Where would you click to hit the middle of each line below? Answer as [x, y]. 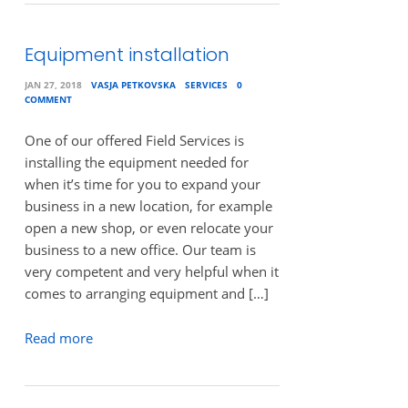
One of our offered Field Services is [134, 141]
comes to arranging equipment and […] [146, 294]
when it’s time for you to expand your [142, 184]
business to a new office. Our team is [140, 250]
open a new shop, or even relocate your [148, 228]
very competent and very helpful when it [151, 272]
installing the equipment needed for [136, 163]
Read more [58, 337]
